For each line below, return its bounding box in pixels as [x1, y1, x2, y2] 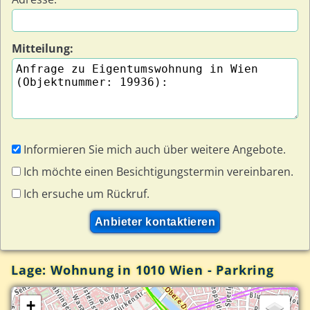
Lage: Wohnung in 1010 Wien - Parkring [11, 261, 274, 278]
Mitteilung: [12, 41, 74, 57]
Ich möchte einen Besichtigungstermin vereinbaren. [21, 163, 294, 179]
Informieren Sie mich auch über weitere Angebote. [21, 141, 286, 157]
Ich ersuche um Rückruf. [21, 185, 150, 201]
